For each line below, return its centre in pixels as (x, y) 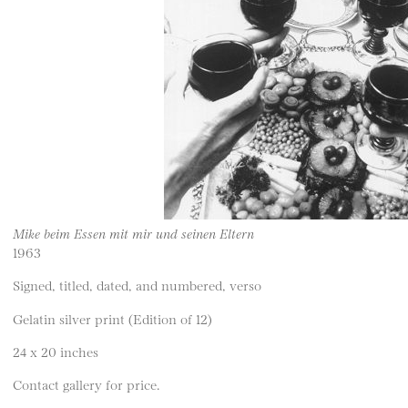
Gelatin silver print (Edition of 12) (112, 318)
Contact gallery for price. (86, 384)
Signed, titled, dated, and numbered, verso (137, 285)
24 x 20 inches (56, 352)
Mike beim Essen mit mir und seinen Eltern (133, 233)
